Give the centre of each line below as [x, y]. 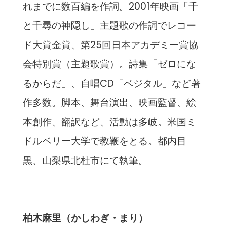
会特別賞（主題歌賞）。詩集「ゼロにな [109, 64]
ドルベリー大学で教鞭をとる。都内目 [104, 141]
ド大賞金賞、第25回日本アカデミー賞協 [110, 45]
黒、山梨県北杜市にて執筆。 [85, 161]
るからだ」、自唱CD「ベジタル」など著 [111, 84]
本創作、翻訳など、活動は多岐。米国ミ [109, 122]
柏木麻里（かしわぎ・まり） [85, 218]
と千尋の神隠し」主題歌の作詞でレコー [109, 26]
